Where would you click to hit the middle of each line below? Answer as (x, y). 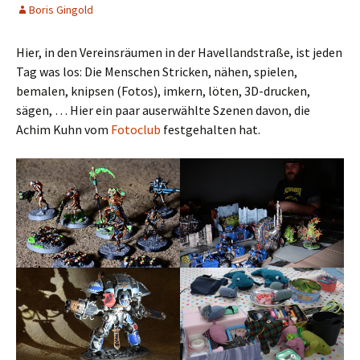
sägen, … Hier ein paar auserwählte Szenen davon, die (163, 110)
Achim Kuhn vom (63, 129)
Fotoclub (136, 129)
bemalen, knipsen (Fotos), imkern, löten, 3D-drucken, (163, 90)
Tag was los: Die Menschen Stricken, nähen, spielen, (157, 71)
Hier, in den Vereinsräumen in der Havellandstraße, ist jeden (179, 52)
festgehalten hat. (211, 129)
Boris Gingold (61, 9)
